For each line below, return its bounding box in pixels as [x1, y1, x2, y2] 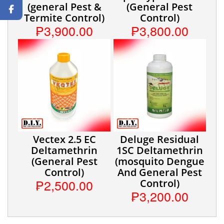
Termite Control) [24, 11, 105, 25]
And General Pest [117, 165, 202, 179]
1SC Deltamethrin [116, 143, 203, 157]
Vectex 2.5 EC [32, 132, 96, 146]
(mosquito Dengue [114, 154, 204, 168]
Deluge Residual [120, 132, 199, 146]
